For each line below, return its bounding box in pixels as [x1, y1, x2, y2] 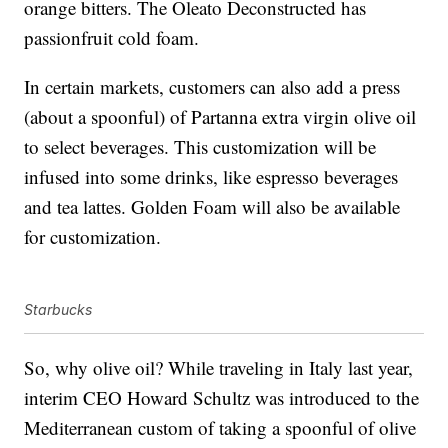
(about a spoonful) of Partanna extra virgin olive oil [24, 104, 417, 130]
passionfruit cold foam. [24, 25, 200, 51]
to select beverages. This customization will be [24, 134, 377, 160]
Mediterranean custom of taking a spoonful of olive [24, 415, 417, 441]
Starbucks [24, 301, 93, 319]
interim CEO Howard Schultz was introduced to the [24, 385, 420, 411]
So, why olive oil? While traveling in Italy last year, [24, 355, 414, 381]
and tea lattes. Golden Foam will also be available [24, 194, 401, 220]
